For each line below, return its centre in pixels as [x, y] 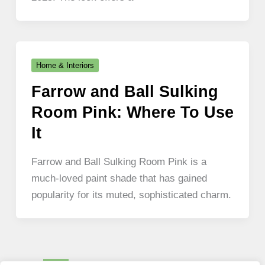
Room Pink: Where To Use [132, 112]
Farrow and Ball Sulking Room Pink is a [119, 161]
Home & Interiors [65, 66]
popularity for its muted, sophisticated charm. [131, 194]
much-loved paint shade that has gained [119, 178]
